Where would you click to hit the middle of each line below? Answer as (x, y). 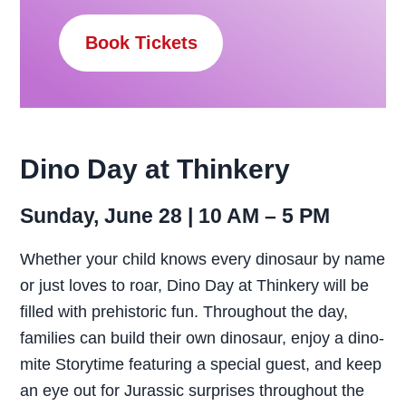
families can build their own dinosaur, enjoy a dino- (203, 338)
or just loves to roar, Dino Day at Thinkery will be (195, 285)
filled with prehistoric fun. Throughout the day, (184, 312)
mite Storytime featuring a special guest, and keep (201, 364)
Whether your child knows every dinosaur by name (203, 259)
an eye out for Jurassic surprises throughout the (193, 391)
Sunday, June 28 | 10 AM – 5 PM (175, 216)
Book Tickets (141, 43)
